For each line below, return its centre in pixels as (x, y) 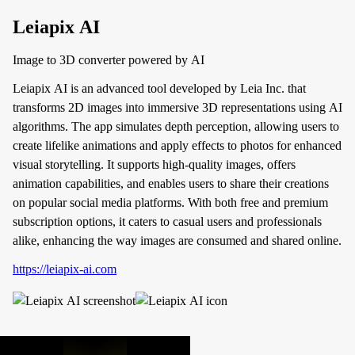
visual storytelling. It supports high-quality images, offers (154, 164)
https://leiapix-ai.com (65, 269)
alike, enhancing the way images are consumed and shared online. (177, 240)
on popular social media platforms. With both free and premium (170, 202)
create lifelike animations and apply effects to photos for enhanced (177, 145)
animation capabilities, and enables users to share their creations (171, 183)
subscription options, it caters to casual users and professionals (167, 221)
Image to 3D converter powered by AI (109, 60)
